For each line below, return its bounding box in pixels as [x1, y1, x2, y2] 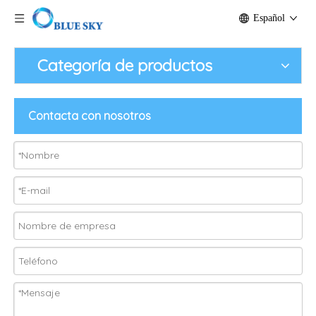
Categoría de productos [37, 55, 212, 75]
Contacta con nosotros [28, 109, 151, 123]
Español [253, 13, 285, 23]
